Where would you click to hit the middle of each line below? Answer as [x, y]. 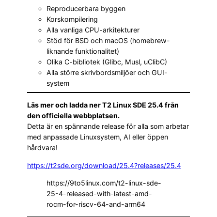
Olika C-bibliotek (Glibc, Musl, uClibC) [107, 62]
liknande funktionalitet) [83, 51]
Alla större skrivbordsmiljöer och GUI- [107, 72]
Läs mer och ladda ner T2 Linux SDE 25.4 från [103, 105]
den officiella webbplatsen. [73, 116]
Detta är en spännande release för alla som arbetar [108, 126]
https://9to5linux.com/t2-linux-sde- [104, 183]
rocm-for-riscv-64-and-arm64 [96, 204]
